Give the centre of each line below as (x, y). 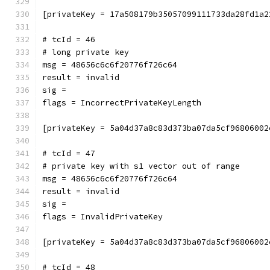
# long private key (86, 52)
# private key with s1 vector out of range (141, 166)
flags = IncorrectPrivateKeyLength (122, 103)
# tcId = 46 (69, 39)
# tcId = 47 (69, 153)
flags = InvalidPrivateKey (102, 217)
